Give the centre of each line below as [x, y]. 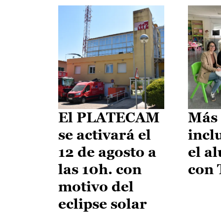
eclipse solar [103, 203]
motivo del [96, 186]
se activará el [105, 134]
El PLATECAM [109, 117]
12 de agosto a [107, 152]
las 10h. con [100, 169]
